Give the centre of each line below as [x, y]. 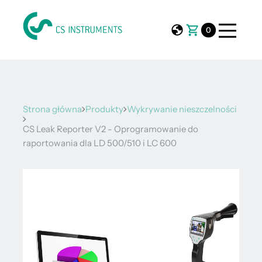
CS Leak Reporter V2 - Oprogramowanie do [111, 129]
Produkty [104, 109]
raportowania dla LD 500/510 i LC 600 [100, 143]
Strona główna [52, 109]
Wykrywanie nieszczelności [182, 109]
